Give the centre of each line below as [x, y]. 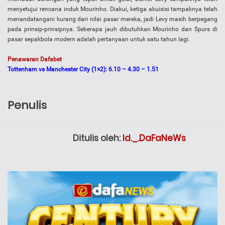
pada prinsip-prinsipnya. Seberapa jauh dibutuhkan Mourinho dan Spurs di [113, 29]
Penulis [27, 105]
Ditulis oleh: [98, 138]
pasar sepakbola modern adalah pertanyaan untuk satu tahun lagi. [99, 39]
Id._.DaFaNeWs [154, 138]
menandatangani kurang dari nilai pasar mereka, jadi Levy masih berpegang [113, 19]
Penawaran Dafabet [35, 60]
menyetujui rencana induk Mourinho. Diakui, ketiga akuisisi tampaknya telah [113, 9]
